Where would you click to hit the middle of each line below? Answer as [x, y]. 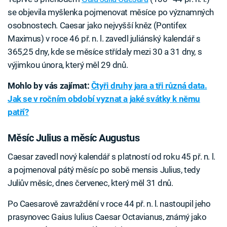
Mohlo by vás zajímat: [49, 86]
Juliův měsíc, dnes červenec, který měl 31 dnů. [90, 183]
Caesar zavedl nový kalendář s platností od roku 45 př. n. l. [111, 156]
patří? [18, 112]
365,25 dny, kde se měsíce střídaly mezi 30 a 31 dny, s [105, 52]
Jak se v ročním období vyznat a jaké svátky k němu [104, 99]
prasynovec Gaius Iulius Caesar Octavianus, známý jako [107, 217]
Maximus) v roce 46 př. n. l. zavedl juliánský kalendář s [104, 39]
